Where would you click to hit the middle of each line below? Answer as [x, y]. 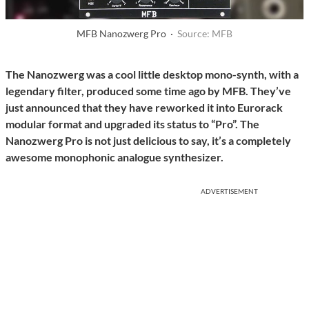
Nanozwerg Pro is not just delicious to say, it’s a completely [148, 141]
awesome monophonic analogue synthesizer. [114, 157]
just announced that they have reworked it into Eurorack [144, 108]
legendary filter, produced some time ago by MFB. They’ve [148, 91]
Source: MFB [205, 34]
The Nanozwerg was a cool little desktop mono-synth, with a [152, 74]
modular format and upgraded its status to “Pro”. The [132, 124]
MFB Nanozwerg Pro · [127, 34]
